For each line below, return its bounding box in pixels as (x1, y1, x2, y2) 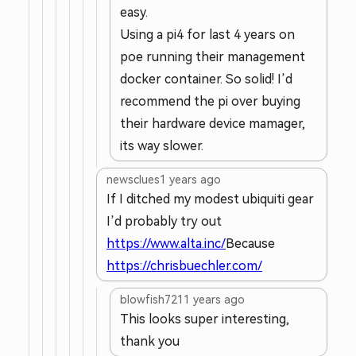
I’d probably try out (106, 215, 222, 228)
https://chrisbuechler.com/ (106, 259, 262, 273)
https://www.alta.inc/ (106, 237, 226, 250)
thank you (120, 335, 180, 348)
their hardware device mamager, (120, 117, 305, 130)
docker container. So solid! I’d (120, 72, 292, 86)
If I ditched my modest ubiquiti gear (106, 192, 314, 206)
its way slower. (120, 139, 203, 153)
